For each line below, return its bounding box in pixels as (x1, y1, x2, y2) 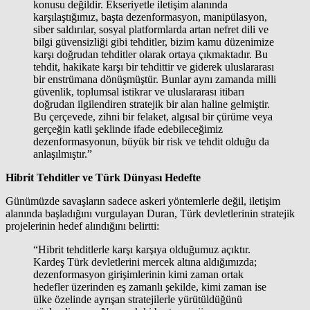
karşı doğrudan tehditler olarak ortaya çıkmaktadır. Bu (33, 48, 268, 60)
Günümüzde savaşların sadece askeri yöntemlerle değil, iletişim (6, 194, 280, 207)
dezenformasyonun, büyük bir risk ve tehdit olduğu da (33, 135, 269, 147)
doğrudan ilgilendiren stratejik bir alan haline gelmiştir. (33, 98, 270, 110)
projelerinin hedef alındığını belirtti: (6, 219, 159, 232)
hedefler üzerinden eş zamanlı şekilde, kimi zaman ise (33, 280, 266, 293)
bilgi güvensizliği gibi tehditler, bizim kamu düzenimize (33, 35, 274, 48)
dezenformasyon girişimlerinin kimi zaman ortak (33, 268, 244, 280)
